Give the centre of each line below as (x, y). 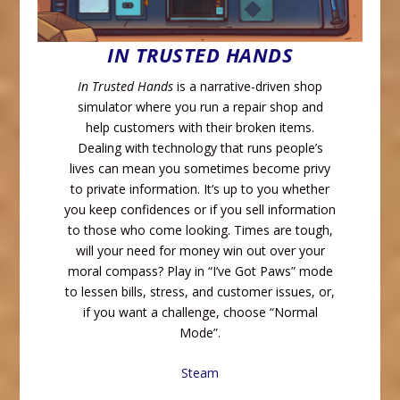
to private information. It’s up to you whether (200, 189)
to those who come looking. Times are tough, (200, 230)
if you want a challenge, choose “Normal (200, 312)
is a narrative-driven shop (248, 87)
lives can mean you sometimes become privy (200, 169)
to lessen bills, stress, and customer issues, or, (200, 292)
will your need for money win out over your (200, 251)
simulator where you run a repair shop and (200, 107)
